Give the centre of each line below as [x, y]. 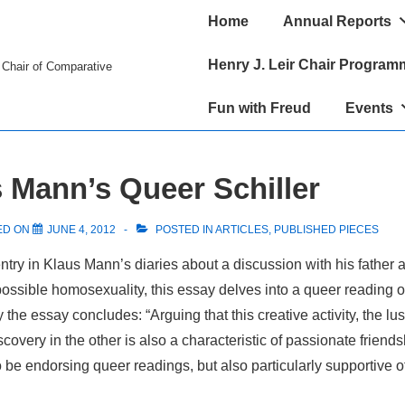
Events [369, 108]
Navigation [224, 38]
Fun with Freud [259, 108]
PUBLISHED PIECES [326, 230]
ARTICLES [241, 230]
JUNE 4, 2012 [81, 230]
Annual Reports [337, 21]
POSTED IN [184, 230]
